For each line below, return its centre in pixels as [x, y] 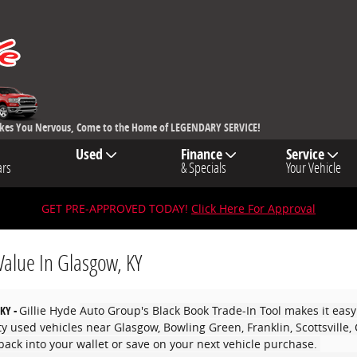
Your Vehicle [314, 168]
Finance [202, 154]
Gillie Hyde [49, 310]
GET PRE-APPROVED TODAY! [115, 208]
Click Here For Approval [253, 208]
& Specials [204, 168]
